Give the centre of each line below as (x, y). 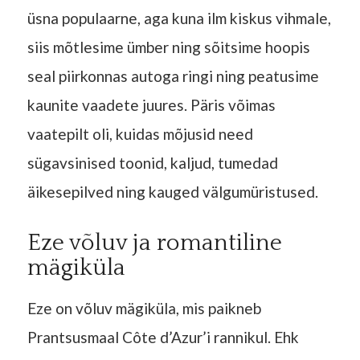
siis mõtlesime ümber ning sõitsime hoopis (168, 47)
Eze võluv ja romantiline (154, 243)
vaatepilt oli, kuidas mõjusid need (140, 134)
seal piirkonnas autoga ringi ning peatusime (173, 76)
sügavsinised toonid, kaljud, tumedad (152, 163)
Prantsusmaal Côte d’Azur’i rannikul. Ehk (163, 337)
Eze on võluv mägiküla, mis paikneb (144, 308)
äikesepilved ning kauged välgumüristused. (172, 192)
